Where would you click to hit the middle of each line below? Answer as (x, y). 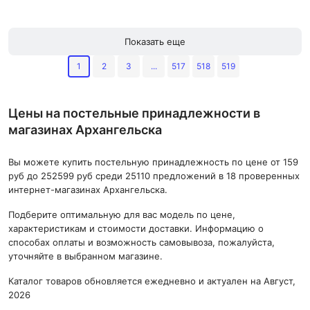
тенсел (171, 15)
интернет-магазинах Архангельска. (88, 190)
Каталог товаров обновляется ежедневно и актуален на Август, (152, 281)
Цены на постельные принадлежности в (134, 113)
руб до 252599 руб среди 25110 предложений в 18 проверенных (154, 176)
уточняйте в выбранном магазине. (85, 256)
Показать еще (155, 42)
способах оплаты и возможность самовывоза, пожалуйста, (142, 242)
